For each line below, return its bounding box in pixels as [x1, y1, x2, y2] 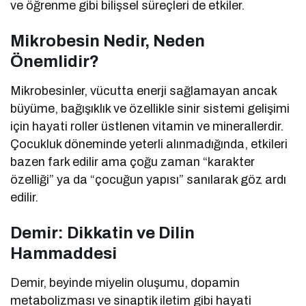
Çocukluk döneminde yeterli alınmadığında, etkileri [10, 137, 288, 151]
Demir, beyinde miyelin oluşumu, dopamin [10, 275, 240, 290]
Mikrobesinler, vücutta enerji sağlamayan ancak [10, 83, 277, 98]
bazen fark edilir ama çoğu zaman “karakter [10, 154, 255, 169]
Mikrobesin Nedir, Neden [10, 31, 205, 50]
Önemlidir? [10, 52, 99, 70]
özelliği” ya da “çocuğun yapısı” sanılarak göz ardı [10, 172, 287, 186]
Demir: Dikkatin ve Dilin [10, 223, 195, 242]
